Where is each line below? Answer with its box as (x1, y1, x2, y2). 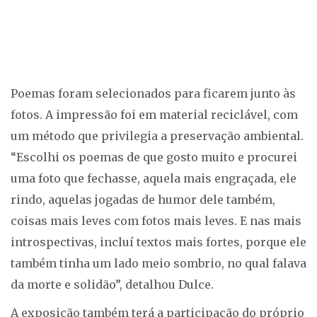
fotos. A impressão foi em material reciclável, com (11, 108, 298, 122)
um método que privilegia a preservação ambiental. (11, 129, 304, 144)
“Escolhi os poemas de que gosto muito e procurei (11, 150, 297, 165)
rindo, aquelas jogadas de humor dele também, (11, 192, 275, 207)
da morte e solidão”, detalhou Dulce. (11, 277, 214, 292)
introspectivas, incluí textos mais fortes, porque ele (11, 235, 306, 250)
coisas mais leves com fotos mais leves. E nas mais (11, 214, 301, 229)
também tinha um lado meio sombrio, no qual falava (11, 256, 306, 271)
